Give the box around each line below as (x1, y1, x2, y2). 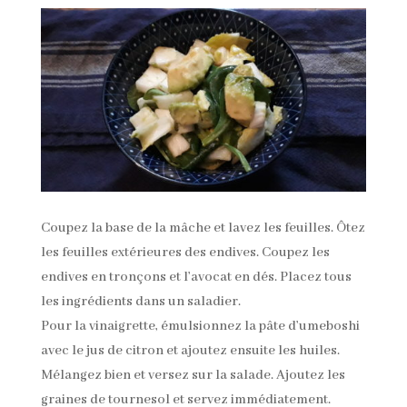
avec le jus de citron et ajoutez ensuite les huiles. (40, 342, 340, 360)
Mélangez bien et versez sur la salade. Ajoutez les (40, 367, 345, 384)
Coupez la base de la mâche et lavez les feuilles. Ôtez (40, 220, 365, 237)
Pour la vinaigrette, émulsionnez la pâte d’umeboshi (40, 318, 360, 335)
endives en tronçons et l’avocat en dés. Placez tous (40, 269, 352, 286)
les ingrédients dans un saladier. (40, 293, 241, 311)
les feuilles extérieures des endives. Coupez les (40, 244, 330, 262)
